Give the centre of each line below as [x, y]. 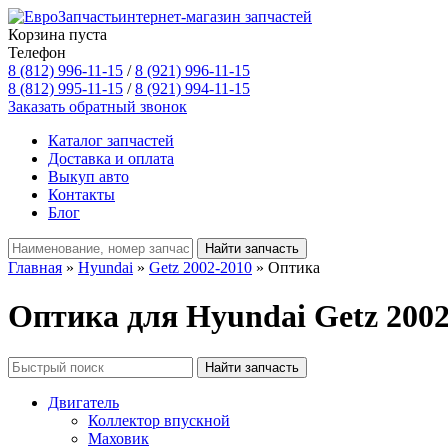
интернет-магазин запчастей [215, 16]
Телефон [37, 52]
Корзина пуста [57, 34]
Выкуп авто [88, 176]
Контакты [81, 194]
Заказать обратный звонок [97, 106]
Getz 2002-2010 [200, 267]
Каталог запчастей [111, 140]
